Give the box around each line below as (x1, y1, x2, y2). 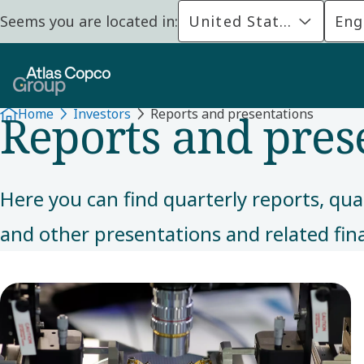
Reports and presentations (150, 105, 314, 123)
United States (188, 11, 297, 31)
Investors (73, 105, 131, 123)
